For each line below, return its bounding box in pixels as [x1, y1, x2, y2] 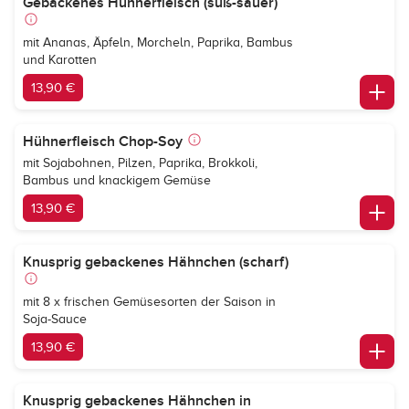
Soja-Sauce [23, 312, 87, 326]
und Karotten [23, 53, 97, 67]
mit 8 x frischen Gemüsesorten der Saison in [23, 295, 276, 309]
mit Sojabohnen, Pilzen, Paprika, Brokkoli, [23, 156, 257, 170]
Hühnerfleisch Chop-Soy [23, 132, 183, 151]
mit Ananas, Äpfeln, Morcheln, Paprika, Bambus [23, 36, 293, 49]
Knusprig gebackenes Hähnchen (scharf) [23, 253, 288, 271]
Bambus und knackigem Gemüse [23, 173, 211, 187]
